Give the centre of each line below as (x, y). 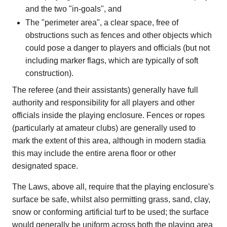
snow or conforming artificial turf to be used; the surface (110, 212)
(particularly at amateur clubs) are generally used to (104, 128)
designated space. (45, 166)
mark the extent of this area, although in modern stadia (109, 140)
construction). (49, 73)
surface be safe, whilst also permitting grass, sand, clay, (111, 199)
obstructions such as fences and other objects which (118, 35)
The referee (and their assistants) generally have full (105, 90)
